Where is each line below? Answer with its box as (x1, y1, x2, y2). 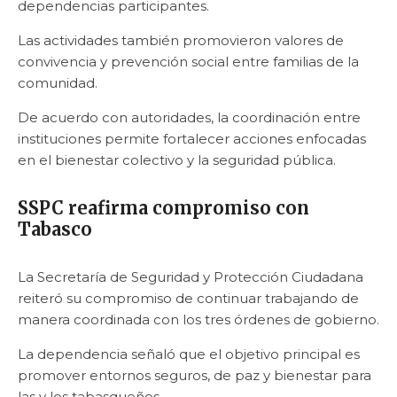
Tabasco (18, 217, 92, 240)
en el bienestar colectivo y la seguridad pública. (18, 151, 336, 168)
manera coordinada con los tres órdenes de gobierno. (18, 310, 379, 328)
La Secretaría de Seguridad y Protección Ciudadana (18, 268, 363, 285)
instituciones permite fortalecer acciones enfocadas (18, 129, 366, 147)
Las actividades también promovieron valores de (18, 31, 344, 49)
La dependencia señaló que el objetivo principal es (18, 345, 360, 362)
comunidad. (18, 74, 97, 91)
